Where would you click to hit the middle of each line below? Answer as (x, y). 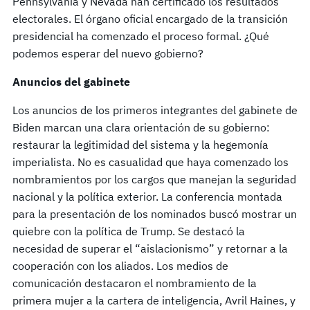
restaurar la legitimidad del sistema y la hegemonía (140, 144)
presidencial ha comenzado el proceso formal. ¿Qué (141, 36)
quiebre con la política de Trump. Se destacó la (129, 231)
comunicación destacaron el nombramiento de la (135, 283)
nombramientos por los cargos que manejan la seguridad (154, 179)
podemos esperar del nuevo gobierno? (108, 53)
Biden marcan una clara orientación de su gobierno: (141, 127)
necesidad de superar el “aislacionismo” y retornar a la (150, 248)
